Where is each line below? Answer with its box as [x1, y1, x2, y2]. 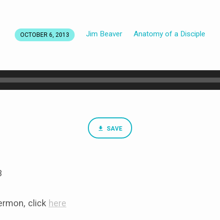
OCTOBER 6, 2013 [20, 31, 69, 38]
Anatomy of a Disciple [133, 29, 205, 38]
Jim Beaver [85, 29, 122, 38]
